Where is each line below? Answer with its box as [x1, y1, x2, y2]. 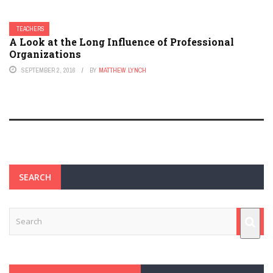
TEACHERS [16, 25, 44, 34]
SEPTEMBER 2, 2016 [21, 66, 76, 75]
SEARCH [19, 171, 51, 183]
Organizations [9, 48, 81, 61]
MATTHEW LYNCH [99, 66, 146, 75]
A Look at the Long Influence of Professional [9, 35, 234, 49]
